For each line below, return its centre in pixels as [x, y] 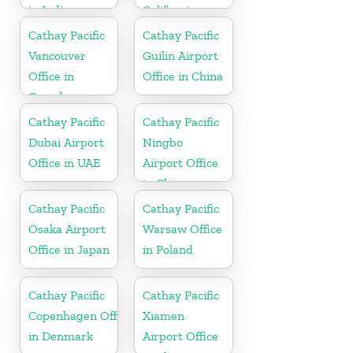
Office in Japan [69, 249]
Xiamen [164, 315]
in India [49, 9]
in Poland [168, 249]
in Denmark [61, 336]
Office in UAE [64, 162]
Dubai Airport [66, 142]
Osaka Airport [67, 229]
